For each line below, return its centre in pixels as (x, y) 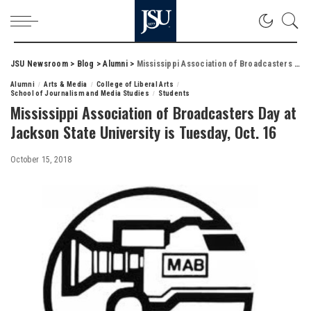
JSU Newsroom (39, 64)
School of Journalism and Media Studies (80, 93)
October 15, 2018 (41, 160)
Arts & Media (66, 84)
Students (174, 93)
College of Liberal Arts (135, 84)
